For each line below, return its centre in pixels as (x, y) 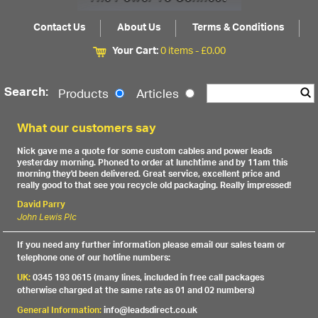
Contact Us (59, 28)
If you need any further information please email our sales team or (152, 245)
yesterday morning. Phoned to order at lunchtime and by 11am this (153, 163)
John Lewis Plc (47, 218)
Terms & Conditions (238, 28)
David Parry (42, 204)
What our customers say (87, 130)
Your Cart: (136, 52)
